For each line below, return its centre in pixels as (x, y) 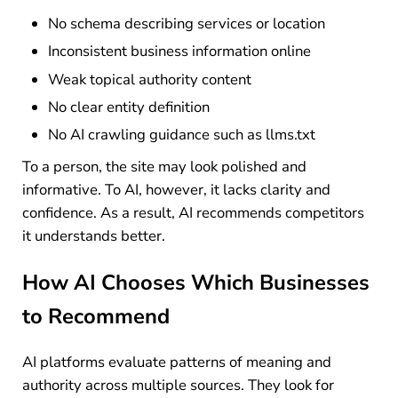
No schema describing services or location (187, 24)
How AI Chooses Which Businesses (195, 283)
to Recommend (96, 317)
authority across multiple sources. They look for (178, 385)
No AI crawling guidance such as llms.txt (182, 135)
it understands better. (93, 236)
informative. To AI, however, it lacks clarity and (176, 190)
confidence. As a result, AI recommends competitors (193, 213)
